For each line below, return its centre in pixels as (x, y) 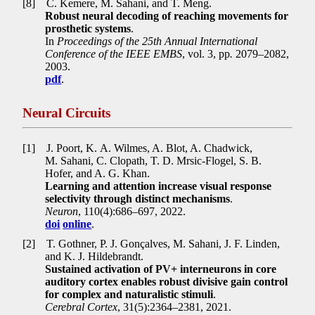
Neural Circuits (67, 113)
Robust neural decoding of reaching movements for (167, 16)
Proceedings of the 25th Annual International (157, 41)
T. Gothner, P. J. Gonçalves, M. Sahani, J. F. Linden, (162, 243)
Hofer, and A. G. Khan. (98, 174)
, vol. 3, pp (206, 54)
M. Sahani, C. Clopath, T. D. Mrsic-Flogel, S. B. (154, 161)
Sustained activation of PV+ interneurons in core (161, 269)
